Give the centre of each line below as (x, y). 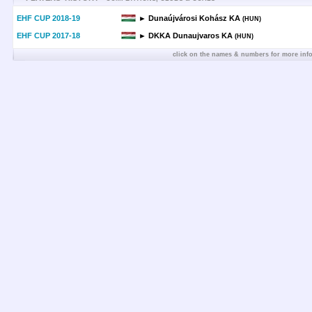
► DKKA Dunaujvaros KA (186, 36)
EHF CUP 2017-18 (48, 36)
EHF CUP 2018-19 (48, 18)
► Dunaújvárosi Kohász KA (189, 18)
